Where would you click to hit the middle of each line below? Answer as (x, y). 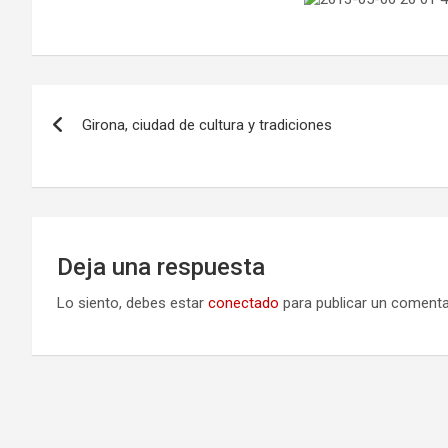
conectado (243, 303)
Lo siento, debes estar (132, 303)
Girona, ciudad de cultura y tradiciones (207, 125)
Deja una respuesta (161, 267)
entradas (93, 186)
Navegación (115, 104)
